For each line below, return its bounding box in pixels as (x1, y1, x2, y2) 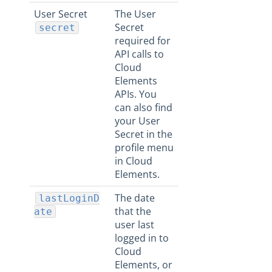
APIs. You (115, 87, 157, 101)
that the (115, 205, 151, 218)
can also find (115, 101, 172, 114)
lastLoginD (39, 192, 100, 204)
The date (115, 191, 155, 205)
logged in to (115, 231, 169, 245)
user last (115, 218, 154, 231)
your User (115, 114, 160, 127)
